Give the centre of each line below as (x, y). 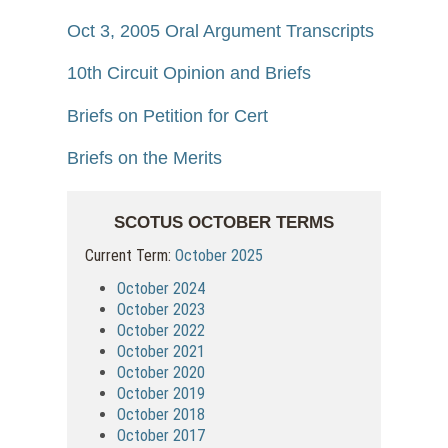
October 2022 (161, 330)
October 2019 (161, 393)
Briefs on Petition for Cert (168, 115)
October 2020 (161, 372)
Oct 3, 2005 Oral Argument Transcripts (221, 31)
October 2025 (219, 255)
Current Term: (130, 255)
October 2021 (161, 351)
